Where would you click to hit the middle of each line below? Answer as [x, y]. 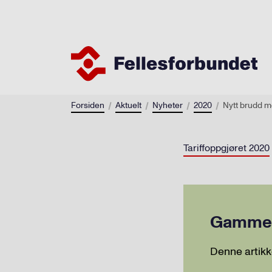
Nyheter [168, 105]
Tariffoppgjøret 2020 [226, 148]
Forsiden [88, 105]
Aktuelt [128, 105]
